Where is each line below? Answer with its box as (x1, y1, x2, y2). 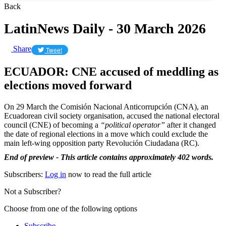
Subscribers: (4, 169, 45, 179)
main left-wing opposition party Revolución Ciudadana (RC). (4, 138, 199, 147)
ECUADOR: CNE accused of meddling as (4, 65, 218, 78)
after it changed (167, 120, 216, 129)
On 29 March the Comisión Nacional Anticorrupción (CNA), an (4, 102, 208, 111)
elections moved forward (4, 78, 132, 92)
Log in (45, 169, 66, 179)
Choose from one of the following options (4, 204, 137, 213)
